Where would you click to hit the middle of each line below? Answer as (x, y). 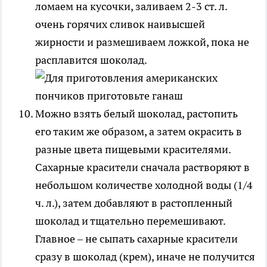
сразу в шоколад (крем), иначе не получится (145, 256)
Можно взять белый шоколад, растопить (136, 113)
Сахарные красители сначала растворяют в (142, 167)
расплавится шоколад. (91, 60)
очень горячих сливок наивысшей (120, 24)
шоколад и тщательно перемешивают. (130, 221)
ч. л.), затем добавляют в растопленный (134, 203)
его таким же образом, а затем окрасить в (139, 131)
